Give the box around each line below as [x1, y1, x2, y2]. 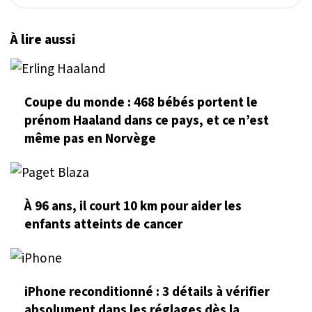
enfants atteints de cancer [24, 214, 182, 234]
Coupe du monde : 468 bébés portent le [24, 92, 258, 112]
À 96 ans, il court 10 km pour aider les [24, 196, 242, 216]
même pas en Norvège [24, 128, 156, 148]
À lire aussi [10, 30, 75, 50]
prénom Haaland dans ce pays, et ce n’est [24, 110, 269, 130]
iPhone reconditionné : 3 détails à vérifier [24, 282, 270, 302]
